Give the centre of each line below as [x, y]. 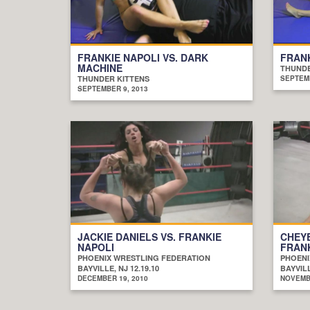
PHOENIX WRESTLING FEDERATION [144, 257]
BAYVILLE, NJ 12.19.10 [118, 268]
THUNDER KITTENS [113, 78]
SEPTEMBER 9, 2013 [113, 88]
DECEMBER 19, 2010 [113, 278]
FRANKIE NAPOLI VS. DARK [143, 57]
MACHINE [100, 67]
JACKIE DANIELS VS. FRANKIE [149, 236]
